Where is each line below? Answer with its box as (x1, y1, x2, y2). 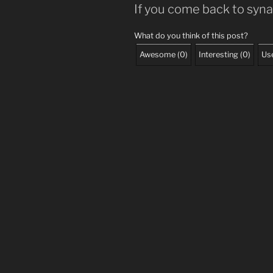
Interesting (199, 49, 238, 59)
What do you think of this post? (134, 30, 248, 40)
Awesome (140, 49, 175, 59)
